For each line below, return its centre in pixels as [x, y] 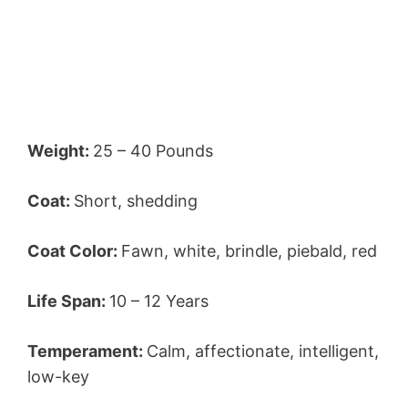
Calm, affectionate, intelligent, [263, 352]
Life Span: [68, 301]
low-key [58, 377]
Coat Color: [74, 251]
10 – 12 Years [159, 301]
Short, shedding [136, 201]
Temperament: [87, 352]
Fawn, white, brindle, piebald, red [249, 251]
